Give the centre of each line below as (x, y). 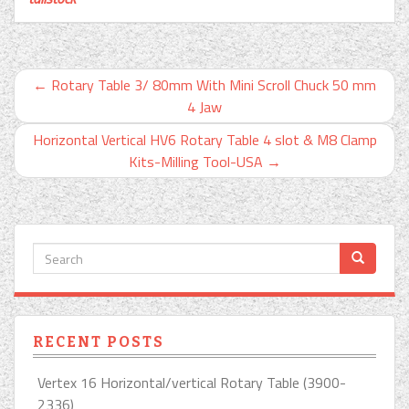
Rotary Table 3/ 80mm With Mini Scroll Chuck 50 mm (212, 85)
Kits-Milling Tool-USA (197, 162)
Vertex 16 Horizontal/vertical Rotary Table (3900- (192, 383)
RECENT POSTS (99, 342)
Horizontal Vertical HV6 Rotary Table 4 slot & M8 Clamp (204, 140)
